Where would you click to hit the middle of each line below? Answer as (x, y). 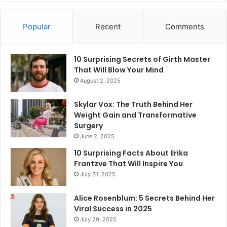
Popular (36, 26)
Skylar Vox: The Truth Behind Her (133, 104)
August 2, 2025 (100, 80)
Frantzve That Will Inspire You (128, 163)
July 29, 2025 (98, 219)
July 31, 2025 (98, 174)
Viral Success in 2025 (113, 209)
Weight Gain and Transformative (135, 115)
